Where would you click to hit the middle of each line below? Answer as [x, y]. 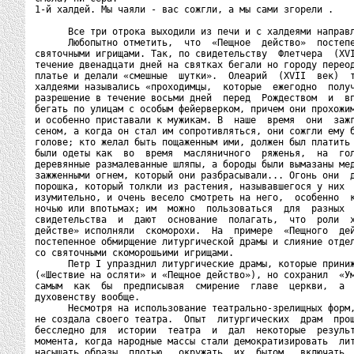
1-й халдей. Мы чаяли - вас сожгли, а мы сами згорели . [184, 9]
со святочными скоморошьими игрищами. [134, 253]
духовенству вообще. [87, 297]
